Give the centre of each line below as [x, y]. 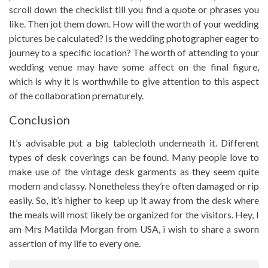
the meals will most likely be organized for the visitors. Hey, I [134, 214]
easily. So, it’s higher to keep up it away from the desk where [134, 200]
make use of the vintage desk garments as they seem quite [134, 171]
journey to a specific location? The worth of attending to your [134, 52]
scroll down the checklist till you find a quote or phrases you [134, 9]
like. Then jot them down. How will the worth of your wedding [134, 24]
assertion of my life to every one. [75, 243]
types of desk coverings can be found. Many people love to [134, 157]
